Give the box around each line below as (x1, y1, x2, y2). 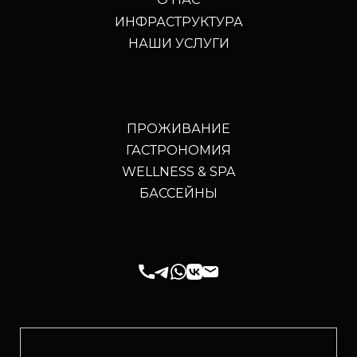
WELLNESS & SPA (122, 163, 235, 179)
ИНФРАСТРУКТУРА (114, 14, 243, 29)
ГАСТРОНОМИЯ (126, 142, 231, 158)
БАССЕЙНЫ (139, 186, 218, 201)
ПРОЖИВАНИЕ (127, 120, 230, 136)
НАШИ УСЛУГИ (127, 35, 229, 51)
